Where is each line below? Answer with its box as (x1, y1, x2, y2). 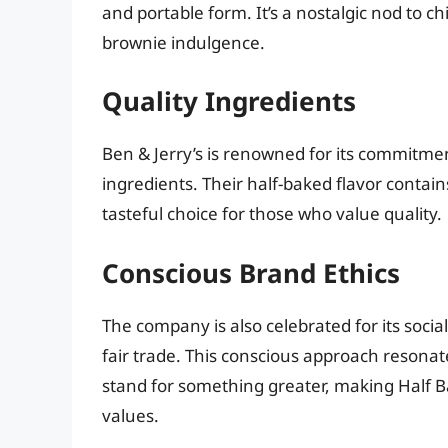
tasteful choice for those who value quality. (102, 202, 442, 226)
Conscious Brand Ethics (102, 254, 400, 291)
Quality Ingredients (102, 83, 356, 120)
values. (102, 403, 159, 427)
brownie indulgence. (102, 30, 265, 54)
